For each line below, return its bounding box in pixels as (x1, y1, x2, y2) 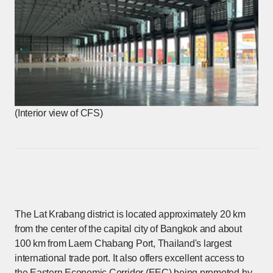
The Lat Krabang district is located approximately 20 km (15, 208, 246, 219)
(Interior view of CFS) (15, 107, 103, 118)
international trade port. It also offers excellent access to (15, 252, 244, 263)
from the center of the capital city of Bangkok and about (15, 223, 242, 234)
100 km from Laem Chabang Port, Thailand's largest (15, 238, 232, 249)
